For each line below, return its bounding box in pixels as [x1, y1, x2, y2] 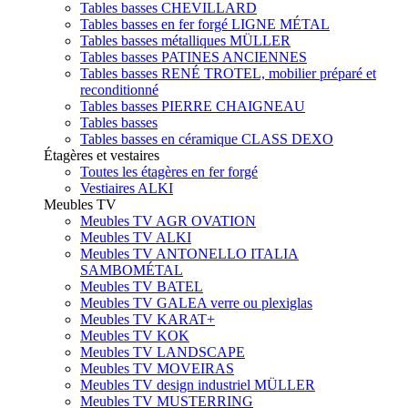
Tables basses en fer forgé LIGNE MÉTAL [80, 15, 330, 32]
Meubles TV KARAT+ [80, 311, 215, 327]
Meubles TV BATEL [80, 278, 203, 294]
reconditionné [80, 81, 158, 97]
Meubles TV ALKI [80, 229, 191, 245]
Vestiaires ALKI [80, 179, 173, 196]
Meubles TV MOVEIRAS [80, 360, 234, 376]
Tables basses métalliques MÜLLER [80, 32, 291, 48]
